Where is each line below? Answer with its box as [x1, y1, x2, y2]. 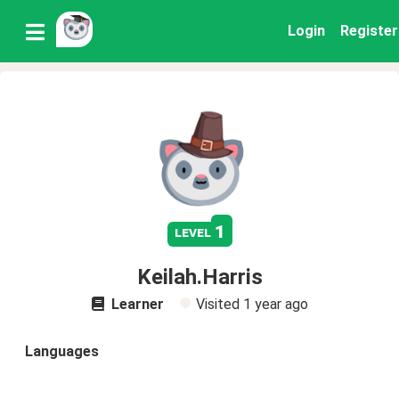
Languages [25, 343, 99, 360]
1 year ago [242, 296, 308, 313]
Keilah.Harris [136, 265, 263, 289]
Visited [195, 296, 243, 313]
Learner [107, 296, 164, 313]
